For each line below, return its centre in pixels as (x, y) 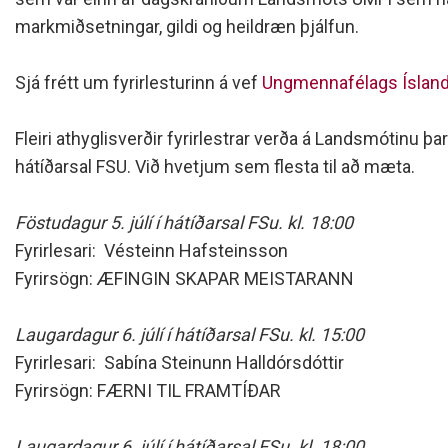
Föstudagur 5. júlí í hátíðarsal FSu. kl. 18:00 (184, 222)
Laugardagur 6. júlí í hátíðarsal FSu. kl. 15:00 (189, 334)
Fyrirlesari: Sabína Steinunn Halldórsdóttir (179, 362)
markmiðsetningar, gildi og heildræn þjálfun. (187, 26)
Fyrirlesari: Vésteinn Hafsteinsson (151, 250)
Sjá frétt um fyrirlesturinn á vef (138, 82)
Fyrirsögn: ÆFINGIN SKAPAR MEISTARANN (184, 278)
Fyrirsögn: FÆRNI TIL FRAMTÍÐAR (148, 390)
